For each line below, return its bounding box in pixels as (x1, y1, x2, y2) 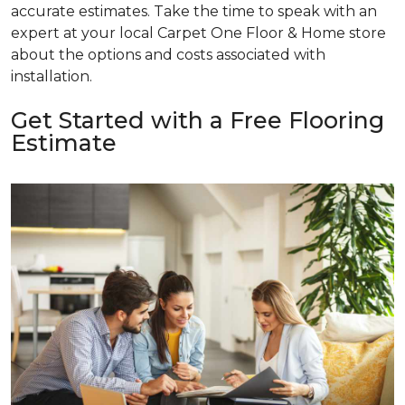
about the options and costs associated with (11, 45, 325, 63)
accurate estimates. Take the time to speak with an (11, 2, 377, 20)
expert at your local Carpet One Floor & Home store (11, 24, 386, 42)
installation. (11, 67, 92, 85)
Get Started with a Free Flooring (11, 106, 384, 134)
